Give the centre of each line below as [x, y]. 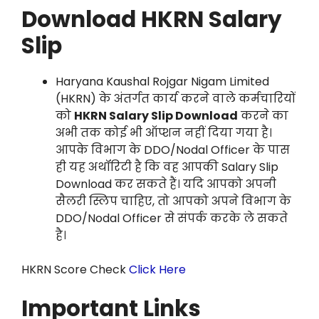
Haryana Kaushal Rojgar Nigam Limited [162, 82]
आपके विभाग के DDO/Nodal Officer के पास [173, 150]
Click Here [157, 270]
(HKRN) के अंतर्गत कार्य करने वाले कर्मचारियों [176, 99]
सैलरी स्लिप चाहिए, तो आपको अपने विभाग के [173, 202]
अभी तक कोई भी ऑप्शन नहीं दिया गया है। [164, 133]
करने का [263, 116]
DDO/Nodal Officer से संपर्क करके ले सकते [172, 219]
